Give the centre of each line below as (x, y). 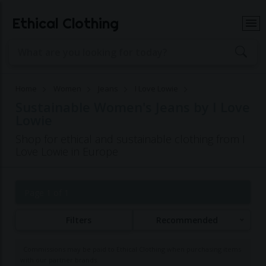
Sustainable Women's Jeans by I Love (133, 107)
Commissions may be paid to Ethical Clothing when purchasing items (132, 249)
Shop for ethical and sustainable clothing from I (131, 139)
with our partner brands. (60, 260)
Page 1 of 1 (47, 193)
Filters (79, 220)
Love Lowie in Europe (67, 151)
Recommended (187, 220)
